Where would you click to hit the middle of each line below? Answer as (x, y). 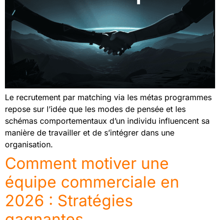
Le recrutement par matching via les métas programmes (108, 97)
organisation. (29, 144)
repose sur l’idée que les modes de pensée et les (95, 109)
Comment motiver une (87, 163)
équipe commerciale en (92, 182)
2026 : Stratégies (69, 200)
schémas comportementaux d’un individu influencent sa (107, 121)
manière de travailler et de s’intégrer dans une (90, 132)
